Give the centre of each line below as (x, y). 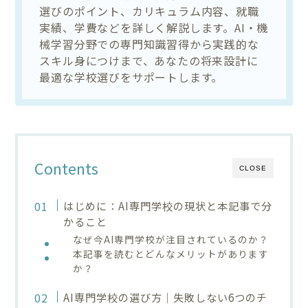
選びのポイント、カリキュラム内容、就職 (149, 11)
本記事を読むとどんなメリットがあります (171, 253)
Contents (67, 168)
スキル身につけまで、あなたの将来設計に (149, 60)
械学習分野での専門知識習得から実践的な (149, 44)
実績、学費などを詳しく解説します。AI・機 (154, 27)
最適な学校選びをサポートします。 (131, 77)
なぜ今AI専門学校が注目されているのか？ (171, 239)
